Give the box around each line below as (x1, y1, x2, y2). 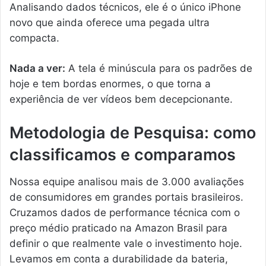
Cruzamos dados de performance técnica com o (9, 206, 240, 218)
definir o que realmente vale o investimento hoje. (9, 237, 242, 249)
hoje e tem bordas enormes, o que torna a (9, 78, 211, 90)
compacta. (9, 32, 59, 45)
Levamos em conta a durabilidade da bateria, (9, 252, 228, 265)
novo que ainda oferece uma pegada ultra (9, 17, 210, 29)
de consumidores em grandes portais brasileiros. (9, 191, 243, 203)
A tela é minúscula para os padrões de (65, 62, 252, 75)
